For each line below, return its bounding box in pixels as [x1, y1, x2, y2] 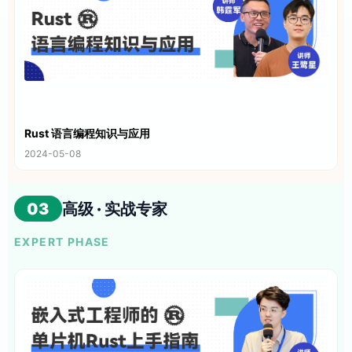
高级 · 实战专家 [62, 199, 167, 218]
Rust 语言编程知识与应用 [24, 126, 150, 141]
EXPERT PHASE [14, 235, 110, 249]
